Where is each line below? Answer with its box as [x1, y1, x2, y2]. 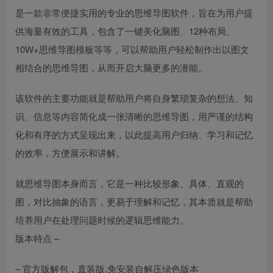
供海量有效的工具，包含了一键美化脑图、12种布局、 [15, 24, 235, 37]
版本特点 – [15, 232, 59, 244]
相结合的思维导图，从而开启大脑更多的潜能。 [15, 61, 207, 74]
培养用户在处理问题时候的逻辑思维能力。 [15, 213, 189, 226]
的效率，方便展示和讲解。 [15, 146, 125, 159]
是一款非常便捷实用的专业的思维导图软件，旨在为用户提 [15, 6, 253, 19]
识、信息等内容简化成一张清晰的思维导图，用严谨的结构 [15, 110, 253, 122]
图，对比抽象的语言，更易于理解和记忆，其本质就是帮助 [15, 195, 253, 208]
